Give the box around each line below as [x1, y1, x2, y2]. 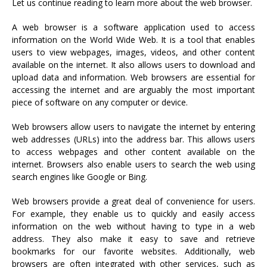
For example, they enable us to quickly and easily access [12, 207, 255, 219]
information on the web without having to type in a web [12, 220, 255, 232]
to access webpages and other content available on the [12, 145, 255, 157]
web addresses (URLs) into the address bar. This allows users [12, 133, 255, 145]
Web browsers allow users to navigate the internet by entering [12, 120, 255, 132]
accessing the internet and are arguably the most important [12, 83, 255, 95]
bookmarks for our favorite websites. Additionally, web [12, 245, 255, 257]
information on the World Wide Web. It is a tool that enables [12, 33, 255, 45]
